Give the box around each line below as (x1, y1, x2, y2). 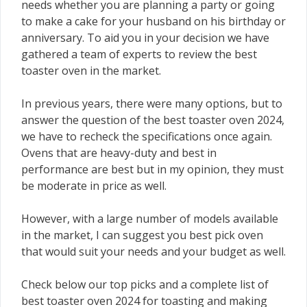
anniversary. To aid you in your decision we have (21, 29, 269, 45)
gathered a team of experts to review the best (21, 46, 257, 62)
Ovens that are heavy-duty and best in (21, 145, 217, 160)
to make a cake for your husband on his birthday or (21, 13, 286, 29)
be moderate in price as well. (21, 177, 167, 193)
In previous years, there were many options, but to (21, 95, 282, 111)
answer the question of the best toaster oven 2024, (21, 112, 284, 127)
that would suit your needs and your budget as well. (21, 243, 286, 259)
